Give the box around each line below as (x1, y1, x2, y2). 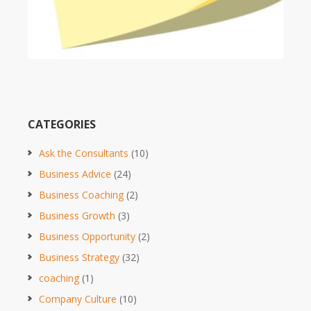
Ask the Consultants (39, 146, 128, 160)
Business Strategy (39, 250, 119, 264)
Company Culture (39, 292, 117, 305)
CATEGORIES (28, 116, 96, 132)
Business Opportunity (39, 229, 135, 243)
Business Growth (39, 208, 115, 222)
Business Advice (39, 167, 111, 180)
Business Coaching (39, 187, 124, 201)
